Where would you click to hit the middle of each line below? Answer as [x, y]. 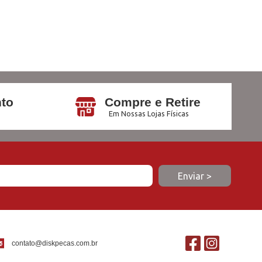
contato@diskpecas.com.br [54, 243]
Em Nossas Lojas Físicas [149, 113]
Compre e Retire [152, 102]
